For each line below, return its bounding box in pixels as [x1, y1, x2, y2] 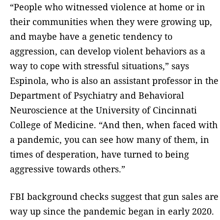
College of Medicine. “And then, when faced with [10, 118, 218, 131]
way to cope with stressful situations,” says [10, 59, 189, 72]
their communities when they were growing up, [10, 15, 212, 27]
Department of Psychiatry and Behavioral [10, 89, 184, 101]
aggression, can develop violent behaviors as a [10, 45, 205, 57]
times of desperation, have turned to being [10, 148, 189, 160]
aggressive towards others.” [10, 163, 128, 175]
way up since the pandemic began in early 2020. [10, 205, 214, 217]
